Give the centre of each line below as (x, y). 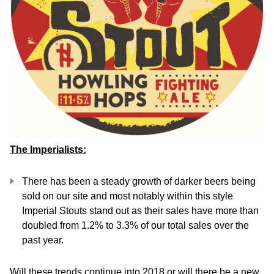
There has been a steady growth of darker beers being (139, 182)
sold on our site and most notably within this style (128, 196)
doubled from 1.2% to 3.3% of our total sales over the (135, 226)
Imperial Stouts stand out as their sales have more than (140, 211)
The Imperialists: (48, 150)
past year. (43, 240)
